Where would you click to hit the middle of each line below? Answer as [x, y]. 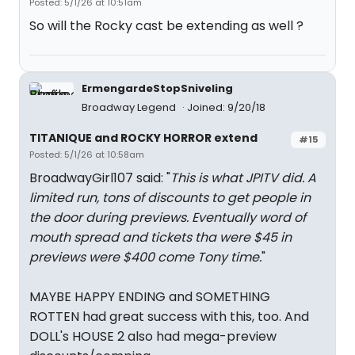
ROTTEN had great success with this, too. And [169, 317]
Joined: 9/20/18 [226, 107]
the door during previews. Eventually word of [168, 218]
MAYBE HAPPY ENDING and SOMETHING [150, 297]
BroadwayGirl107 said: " [100, 178]
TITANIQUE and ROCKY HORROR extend [143, 138]
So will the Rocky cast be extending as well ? [166, 26]
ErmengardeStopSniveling [157, 88]
